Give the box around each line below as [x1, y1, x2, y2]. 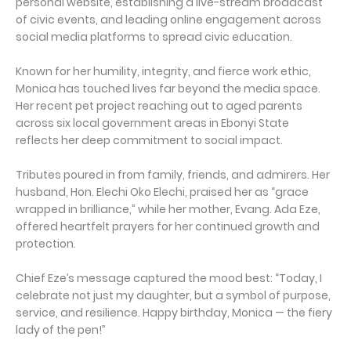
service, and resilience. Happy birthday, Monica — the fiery [16, 304, 332, 320]
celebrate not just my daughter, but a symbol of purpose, [16, 287, 331, 303]
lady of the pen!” [16, 321, 106, 338]
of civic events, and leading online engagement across [16, 11, 321, 27]
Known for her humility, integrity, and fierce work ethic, [16, 63, 311, 79]
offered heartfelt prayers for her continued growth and [16, 218, 320, 234]
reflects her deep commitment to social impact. [16, 132, 283, 148]
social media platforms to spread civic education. [16, 28, 292, 45]
